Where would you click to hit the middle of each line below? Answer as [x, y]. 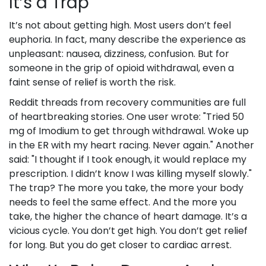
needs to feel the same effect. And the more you [123, 202]
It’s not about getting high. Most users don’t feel [120, 26]
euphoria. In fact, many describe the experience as [127, 40]
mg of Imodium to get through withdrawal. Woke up [129, 131]
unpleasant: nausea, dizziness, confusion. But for [119, 54]
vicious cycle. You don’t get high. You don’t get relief [128, 231]
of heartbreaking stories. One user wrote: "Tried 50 [126, 117]
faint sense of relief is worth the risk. [92, 83]
